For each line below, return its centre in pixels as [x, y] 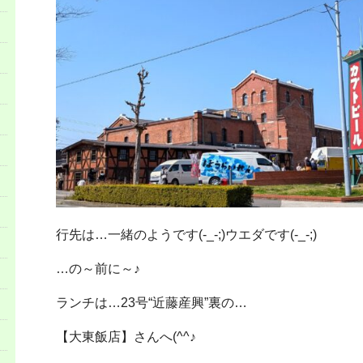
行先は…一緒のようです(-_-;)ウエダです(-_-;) [186, 234]
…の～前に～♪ [98, 268]
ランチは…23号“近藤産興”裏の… [152, 302]
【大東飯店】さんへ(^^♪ [126, 336]
